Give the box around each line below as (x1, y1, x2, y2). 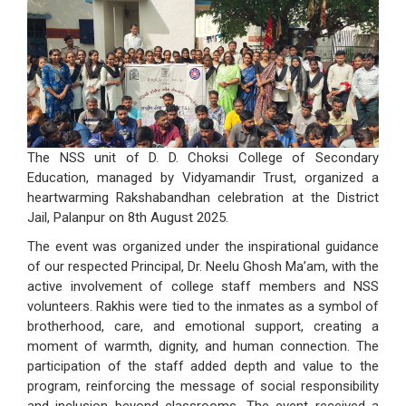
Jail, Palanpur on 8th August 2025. (27, 209, 228, 227)
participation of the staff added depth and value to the (27, 358, 379, 375)
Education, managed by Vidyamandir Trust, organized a (27, 169, 379, 187)
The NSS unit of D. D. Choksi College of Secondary (27, 150, 379, 167)
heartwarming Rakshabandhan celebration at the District (27, 189, 379, 207)
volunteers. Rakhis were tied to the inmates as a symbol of (27, 298, 379, 315)
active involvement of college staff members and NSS (27, 278, 379, 295)
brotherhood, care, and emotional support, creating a (27, 318, 379, 335)
